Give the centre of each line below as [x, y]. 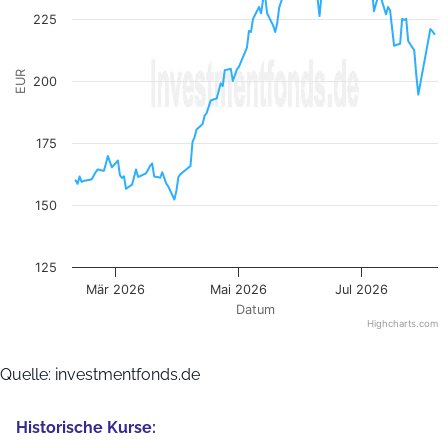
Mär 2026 [116, 289]
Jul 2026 [362, 289]
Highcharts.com [402, 324]
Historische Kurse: [86, 427]
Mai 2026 [239, 289]
